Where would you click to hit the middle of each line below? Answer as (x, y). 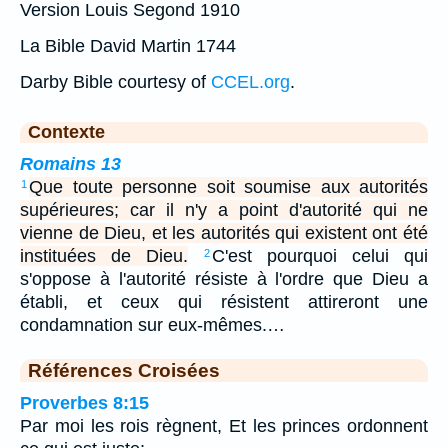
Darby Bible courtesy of (115, 82)
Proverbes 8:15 (84, 403)
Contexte (66, 132)
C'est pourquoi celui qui (320, 256)
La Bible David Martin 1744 (128, 46)
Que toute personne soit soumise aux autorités (228, 187)
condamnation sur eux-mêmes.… (152, 325)
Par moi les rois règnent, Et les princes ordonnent (224, 426)
